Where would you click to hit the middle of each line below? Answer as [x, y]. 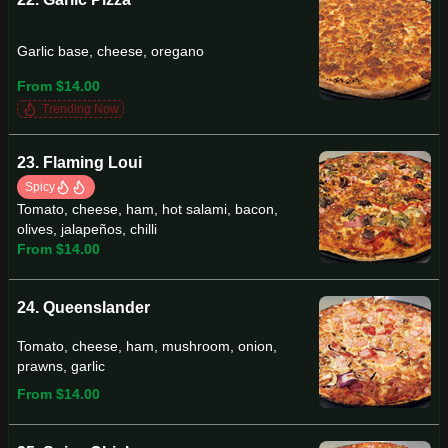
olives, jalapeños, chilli [87, 229]
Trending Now [80, 109]
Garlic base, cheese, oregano [110, 51]
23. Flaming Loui [79, 162]
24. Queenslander [83, 307]
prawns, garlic [61, 366]
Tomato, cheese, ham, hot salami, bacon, [147, 209]
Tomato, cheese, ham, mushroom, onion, [147, 346]
